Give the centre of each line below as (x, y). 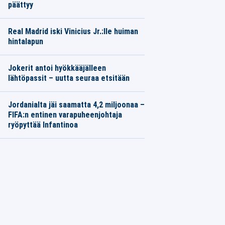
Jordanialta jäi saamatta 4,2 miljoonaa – (76, 105)
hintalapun (25, 41)
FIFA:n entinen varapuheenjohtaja (65, 115)
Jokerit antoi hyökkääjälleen (57, 68)
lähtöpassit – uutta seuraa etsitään (69, 78)
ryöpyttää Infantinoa (43, 125)
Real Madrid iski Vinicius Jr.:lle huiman (73, 31)
